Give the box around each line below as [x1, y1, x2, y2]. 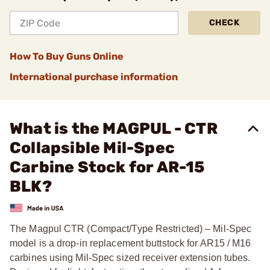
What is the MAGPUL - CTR [10, 119, 218, 138]
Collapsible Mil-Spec [10, 139, 175, 157]
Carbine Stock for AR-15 [10, 158, 205, 177]
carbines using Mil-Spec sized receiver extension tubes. [10, 252, 251, 263]
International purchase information [10, 71, 178, 83]
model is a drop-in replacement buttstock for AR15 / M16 [10, 237, 251, 248]
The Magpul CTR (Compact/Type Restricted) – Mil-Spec [10, 223, 252, 234]
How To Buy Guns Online [10, 51, 124, 62]
